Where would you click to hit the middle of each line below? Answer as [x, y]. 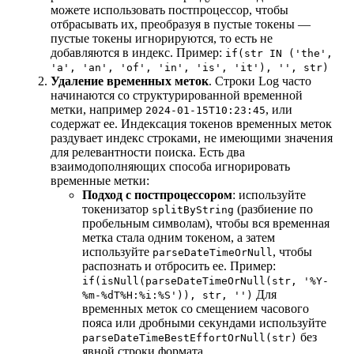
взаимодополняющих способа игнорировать [170, 167]
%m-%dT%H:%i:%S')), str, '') [168, 296]
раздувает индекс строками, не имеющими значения [192, 138]
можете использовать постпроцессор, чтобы [169, 10]
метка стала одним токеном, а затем [179, 238]
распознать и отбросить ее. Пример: [179, 266]
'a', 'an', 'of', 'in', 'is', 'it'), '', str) [190, 68]
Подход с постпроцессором [157, 195]
